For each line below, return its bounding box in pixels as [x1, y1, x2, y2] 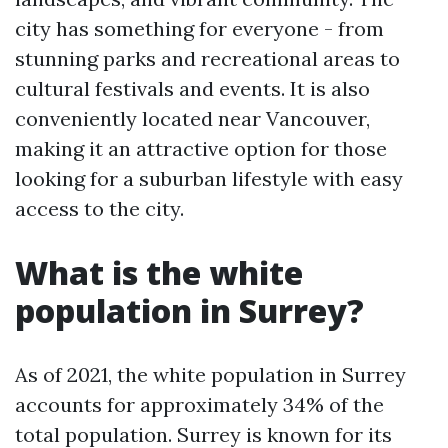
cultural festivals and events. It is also [15, 76, 370, 101]
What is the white [15, 251, 303, 294]
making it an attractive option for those [15, 136, 387, 161]
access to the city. [15, 196, 184, 221]
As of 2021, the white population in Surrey [15, 362, 406, 387]
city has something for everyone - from [15, 16, 384, 41]
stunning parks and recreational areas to [15, 46, 400, 71]
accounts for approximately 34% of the [15, 392, 384, 417]
